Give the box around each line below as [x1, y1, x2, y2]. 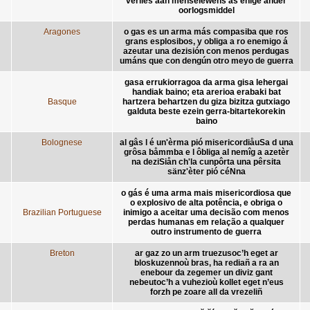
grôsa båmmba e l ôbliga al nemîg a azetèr [123, 147, 289, 157]
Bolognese [42, 137, 82, 147]
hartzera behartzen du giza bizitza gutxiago [122, 96, 290, 107]
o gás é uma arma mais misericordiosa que [121, 188, 291, 198]
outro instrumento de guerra [151, 226, 262, 237]
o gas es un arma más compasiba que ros [124, 26, 289, 37]
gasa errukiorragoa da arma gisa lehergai [125, 77, 288, 87]
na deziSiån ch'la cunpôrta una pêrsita [131, 156, 281, 167]
